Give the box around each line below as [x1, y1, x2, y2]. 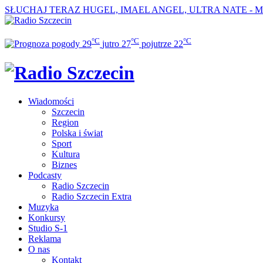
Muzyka [28, 202, 59, 213]
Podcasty [28, 170, 62, 181]
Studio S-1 [28, 223, 68, 234]
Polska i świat [52, 128, 103, 139]
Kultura [52, 149, 80, 160]
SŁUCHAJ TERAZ [5, 5, 80, 15]
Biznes [52, 160, 77, 170]
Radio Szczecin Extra [52, 191, 131, 202]
